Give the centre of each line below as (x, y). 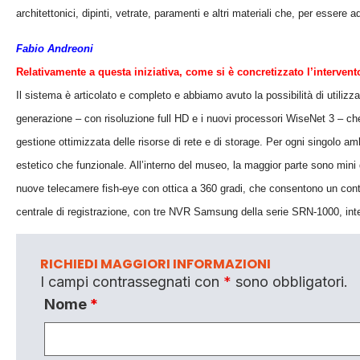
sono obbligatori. (290, 282)
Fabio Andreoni (55, 48)
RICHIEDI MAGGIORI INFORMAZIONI (155, 264)
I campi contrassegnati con (132, 282)
